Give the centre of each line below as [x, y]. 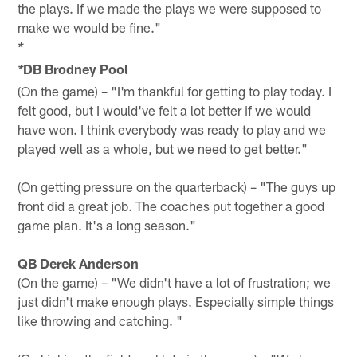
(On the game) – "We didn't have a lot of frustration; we [175, 282]
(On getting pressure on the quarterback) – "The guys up [177, 186]
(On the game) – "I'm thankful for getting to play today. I [175, 90]
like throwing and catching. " [100, 320]
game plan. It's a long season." [107, 224]
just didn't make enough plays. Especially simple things [176, 301]
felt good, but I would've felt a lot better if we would [165, 110]
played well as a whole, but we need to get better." [163, 148]
